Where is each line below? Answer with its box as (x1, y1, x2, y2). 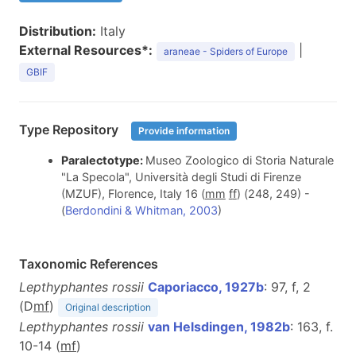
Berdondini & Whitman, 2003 (64, 203, 218, 218)
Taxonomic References (19, 256, 158, 273)
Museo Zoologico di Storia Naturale (145, 153, 334, 168)
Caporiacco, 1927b (148, 279, 264, 296)
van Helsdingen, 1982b (148, 319, 290, 335)
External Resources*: (19, 42, 153, 58)
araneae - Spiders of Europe (164, 45, 288, 57)
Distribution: (19, 23, 96, 39)
